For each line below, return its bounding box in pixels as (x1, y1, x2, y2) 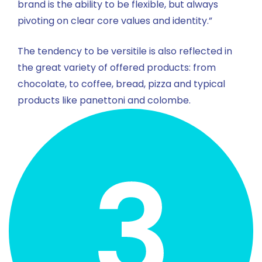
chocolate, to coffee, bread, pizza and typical (18, 77, 225, 91)
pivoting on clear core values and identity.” (18, 14, 212, 28)
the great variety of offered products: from (18, 61, 216, 75)
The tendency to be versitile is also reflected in (18, 44, 232, 58)
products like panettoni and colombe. (18, 94, 191, 108)
